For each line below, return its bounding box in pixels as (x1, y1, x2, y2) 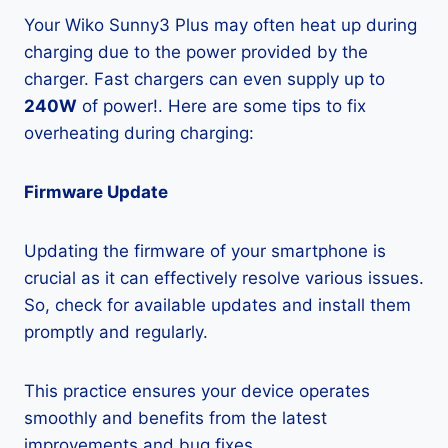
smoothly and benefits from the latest (24, 408, 327, 428)
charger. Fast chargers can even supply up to (24, 69, 385, 89)
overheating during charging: (24, 123, 254, 143)
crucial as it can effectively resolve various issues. (24, 268, 424, 288)
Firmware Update (24, 182, 168, 202)
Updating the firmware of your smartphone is (24, 241, 386, 261)
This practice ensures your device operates (24, 381, 370, 401)
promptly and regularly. (24, 322, 208, 342)
